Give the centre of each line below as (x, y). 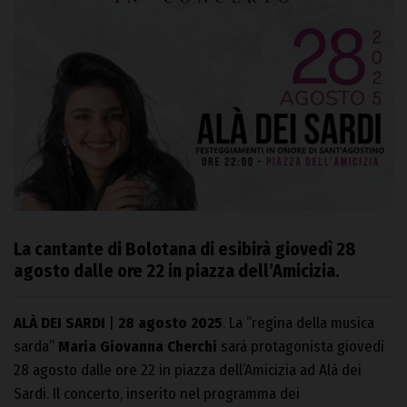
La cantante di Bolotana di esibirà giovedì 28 (185, 249)
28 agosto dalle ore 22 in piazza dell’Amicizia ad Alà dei (188, 371)
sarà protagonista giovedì (303, 347)
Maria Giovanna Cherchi (139, 347)
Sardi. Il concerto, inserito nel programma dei (157, 394)
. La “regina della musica (298, 323)
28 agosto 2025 (169, 323)
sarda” (36, 347)
